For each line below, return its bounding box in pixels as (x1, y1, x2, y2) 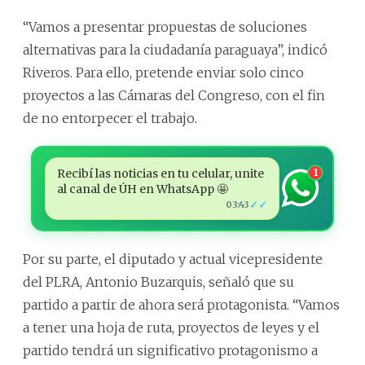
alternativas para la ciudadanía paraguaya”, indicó (23, 41, 328, 58)
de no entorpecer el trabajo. (23, 109, 197, 126)
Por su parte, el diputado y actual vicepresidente (23, 250, 323, 267)
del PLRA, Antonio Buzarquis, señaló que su (23, 273, 294, 290)
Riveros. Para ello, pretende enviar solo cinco (23, 64, 304, 81)
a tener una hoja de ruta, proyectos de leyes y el (23, 319, 319, 336)
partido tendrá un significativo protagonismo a (23, 341, 318, 358)
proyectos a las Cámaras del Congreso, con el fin (23, 86, 325, 103)
